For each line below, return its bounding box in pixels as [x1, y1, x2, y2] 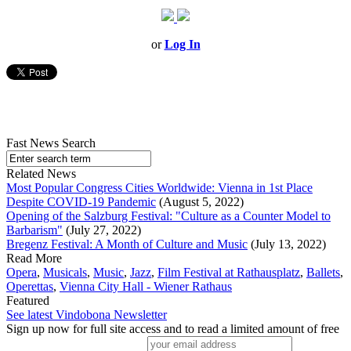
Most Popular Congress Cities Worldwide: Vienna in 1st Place [6, 181, 313, 195]
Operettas [6, 280, 53, 294]
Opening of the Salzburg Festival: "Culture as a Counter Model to [6, 209, 331, 223]
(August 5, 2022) [156, 195, 244, 209]
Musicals [43, 266, 87, 280]
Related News [6, 167, 76, 181]
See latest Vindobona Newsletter [6, 308, 167, 322]
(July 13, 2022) [248, 237, 326, 251]
